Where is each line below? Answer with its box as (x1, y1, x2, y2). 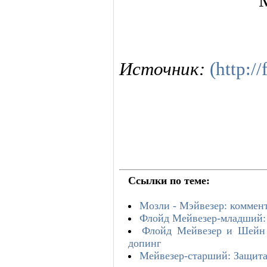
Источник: (119, 58, 210, 79)
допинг (128, 237, 161, 249)
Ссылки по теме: (128, 174, 210, 187)
